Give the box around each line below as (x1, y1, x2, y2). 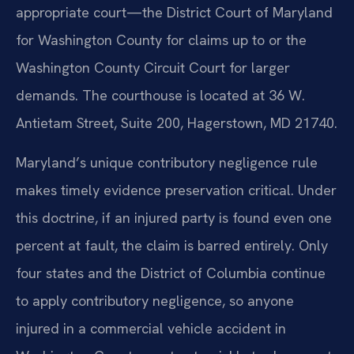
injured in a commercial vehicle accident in (16, 318, 286, 337)
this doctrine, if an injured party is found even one (16, 208, 332, 227)
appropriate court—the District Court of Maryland (16, 3, 333, 22)
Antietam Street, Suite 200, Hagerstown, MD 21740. (16, 114, 337, 133)
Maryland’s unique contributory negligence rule (16, 153, 318, 171)
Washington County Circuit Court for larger (16, 58, 290, 77)
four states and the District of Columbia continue (16, 263, 326, 282)
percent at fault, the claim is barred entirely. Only (16, 235, 328, 254)
